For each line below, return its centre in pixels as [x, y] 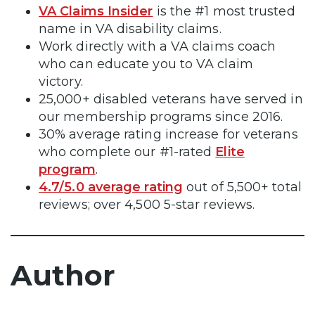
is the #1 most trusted [224, 11]
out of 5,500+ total [242, 187]
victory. [64, 81]
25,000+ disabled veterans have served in [171, 99]
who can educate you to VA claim [146, 64]
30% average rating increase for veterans [168, 134]
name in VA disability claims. [134, 28]
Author [63, 275]
